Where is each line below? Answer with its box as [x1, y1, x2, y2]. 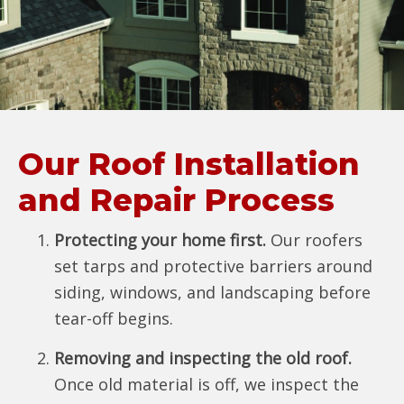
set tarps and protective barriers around [54, 255, 372, 277]
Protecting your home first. [54, 229, 266, 251]
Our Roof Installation [18, 145, 360, 183]
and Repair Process [18, 181, 335, 219]
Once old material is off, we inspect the [54, 373, 359, 395]
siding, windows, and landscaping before [54, 281, 371, 303]
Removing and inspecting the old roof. [54, 347, 352, 369]
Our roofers [266, 229, 363, 251]
